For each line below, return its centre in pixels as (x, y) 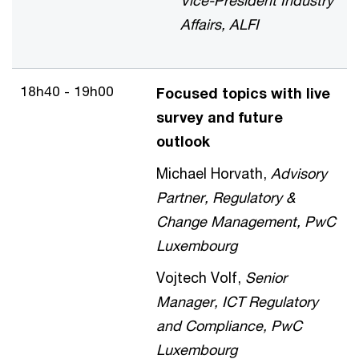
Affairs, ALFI (220, 24)
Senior (266, 277)
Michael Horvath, (214, 173)
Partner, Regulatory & (226, 197)
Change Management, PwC (246, 221)
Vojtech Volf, (201, 277)
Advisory (299, 173)
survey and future (220, 117)
